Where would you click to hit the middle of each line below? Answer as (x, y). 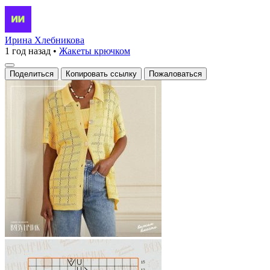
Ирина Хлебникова (45, 40)
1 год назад (28, 51)
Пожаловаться (175, 74)
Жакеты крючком (95, 51)
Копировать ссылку (101, 74)
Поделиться (32, 74)
